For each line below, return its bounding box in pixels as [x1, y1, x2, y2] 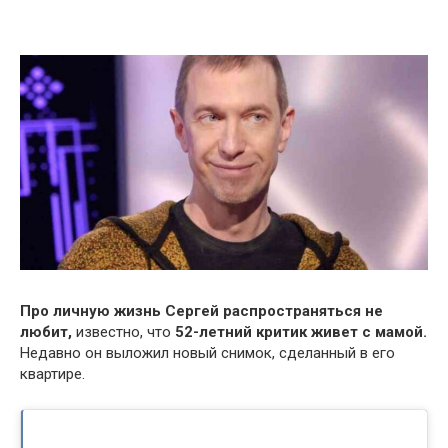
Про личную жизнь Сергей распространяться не [20, 301, 383, 320]
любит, [20, 322, 72, 341]
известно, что [72, 322, 175, 341]
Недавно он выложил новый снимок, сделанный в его [20, 343, 395, 362]
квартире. [20, 364, 85, 383]
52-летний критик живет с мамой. [175, 322, 427, 341]
